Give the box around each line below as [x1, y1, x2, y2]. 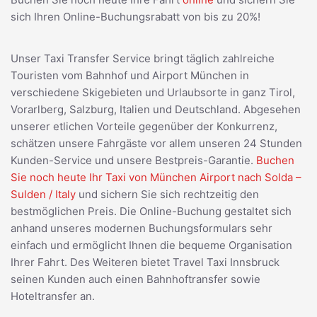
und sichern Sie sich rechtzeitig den [76, 187, 259, 201]
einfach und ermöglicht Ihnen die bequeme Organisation [11, 238, 292, 252]
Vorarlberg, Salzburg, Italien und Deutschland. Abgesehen [11, 102, 301, 116]
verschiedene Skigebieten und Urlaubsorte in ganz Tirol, [11, 85, 295, 99]
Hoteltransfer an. [11, 289, 95, 303]
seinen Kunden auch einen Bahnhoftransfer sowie [11, 272, 260, 286]
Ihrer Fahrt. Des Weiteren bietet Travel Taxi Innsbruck [11, 255, 279, 269]
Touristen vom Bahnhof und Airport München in [11, 68, 249, 82]
